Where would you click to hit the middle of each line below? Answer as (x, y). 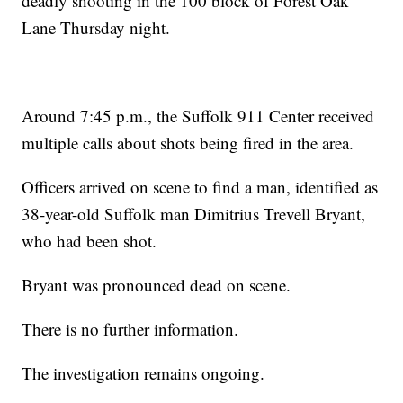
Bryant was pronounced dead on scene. (157, 284)
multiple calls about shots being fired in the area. (188, 142)
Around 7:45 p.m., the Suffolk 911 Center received (198, 115)
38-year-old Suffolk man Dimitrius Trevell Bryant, (194, 213)
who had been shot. (90, 240)
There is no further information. (130, 328)
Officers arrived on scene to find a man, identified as (200, 186)
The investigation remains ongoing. (143, 372)
